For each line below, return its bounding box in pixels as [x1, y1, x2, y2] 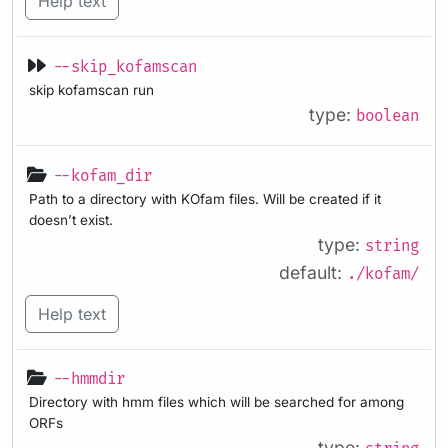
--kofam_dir [53, 166, 152, 186]
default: [279, 261, 347, 283]
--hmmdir [53, 370, 125, 390]
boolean [356, 106, 419, 126]
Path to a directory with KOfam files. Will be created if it [29, 190, 381, 207]
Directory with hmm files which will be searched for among [29, 394, 404, 411]
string [365, 236, 419, 256]
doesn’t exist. [29, 211, 113, 228]
